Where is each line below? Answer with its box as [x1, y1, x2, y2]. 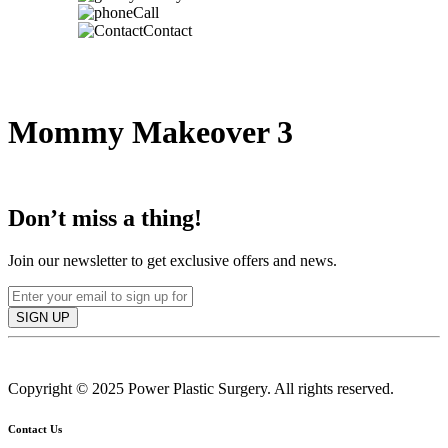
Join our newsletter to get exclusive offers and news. [8, 251, 337, 269]
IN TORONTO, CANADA [8, 156, 261, 184]
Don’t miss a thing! [8, 204, 202, 231]
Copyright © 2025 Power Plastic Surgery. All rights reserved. [8, 379, 394, 397]
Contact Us [8, 422, 62, 435]
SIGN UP [16, 309, 70, 325]
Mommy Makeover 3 [8, 114, 293, 151]
